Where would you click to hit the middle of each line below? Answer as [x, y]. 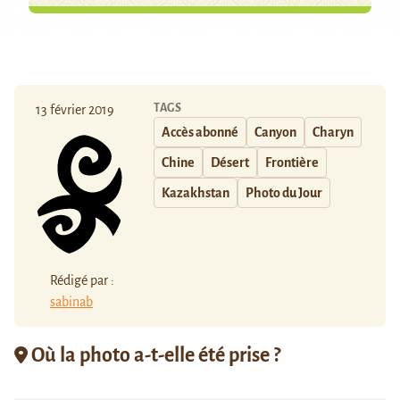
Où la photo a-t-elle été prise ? [154, 355]
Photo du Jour [284, 193]
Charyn [333, 133]
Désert [230, 163]
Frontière [292, 163]
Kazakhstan [196, 193]
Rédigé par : [82, 280]
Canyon [275, 133]
